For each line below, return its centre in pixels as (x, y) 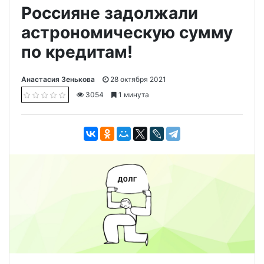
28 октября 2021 (137, 79)
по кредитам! (77, 52)
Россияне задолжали (110, 13)
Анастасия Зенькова (58, 79)
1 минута (133, 94)
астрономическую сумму (127, 32)
